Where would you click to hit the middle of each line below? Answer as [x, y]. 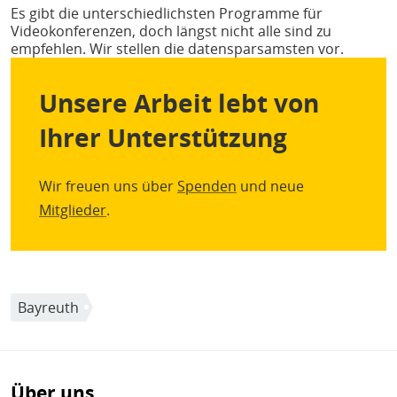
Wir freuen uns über [108, 186]
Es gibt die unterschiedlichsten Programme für [167, 14]
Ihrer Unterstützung [163, 138]
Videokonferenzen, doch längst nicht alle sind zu [171, 31]
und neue [270, 186]
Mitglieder [73, 210]
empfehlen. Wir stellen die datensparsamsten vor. [177, 49]
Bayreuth [48, 307]
